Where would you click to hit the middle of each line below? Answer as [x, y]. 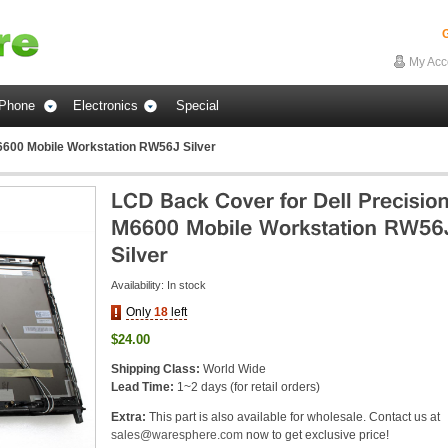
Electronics [105, 105]
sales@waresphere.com [177, 435]
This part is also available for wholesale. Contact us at [294, 417]
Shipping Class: [155, 369]
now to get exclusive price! [316, 435]
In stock [186, 285]
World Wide [233, 369]
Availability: [139, 285]
